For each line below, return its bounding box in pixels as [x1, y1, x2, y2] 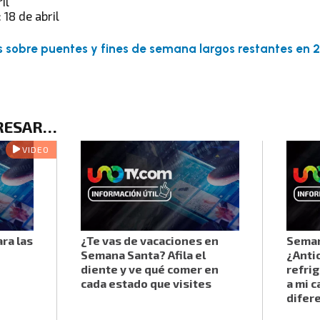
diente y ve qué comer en [80, 262, 219, 276]
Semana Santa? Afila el [80, 248, 206, 262]
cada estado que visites [80, 276, 211, 291]
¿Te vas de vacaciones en [80, 234, 219, 248]
